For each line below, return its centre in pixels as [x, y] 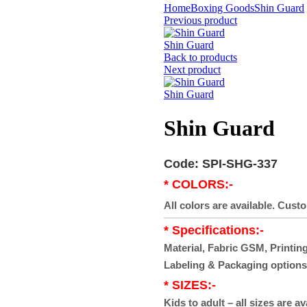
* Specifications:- [214, 231]
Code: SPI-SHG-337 [221, 164]
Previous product [200, 21]
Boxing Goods [222, 8]
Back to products [200, 58]
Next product [192, 70]
